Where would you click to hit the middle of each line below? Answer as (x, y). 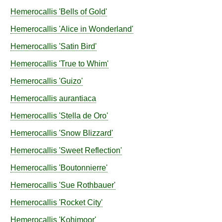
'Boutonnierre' (82, 168)
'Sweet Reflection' (89, 150)
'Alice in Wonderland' (95, 29)
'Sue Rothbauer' (86, 185)
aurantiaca (78, 98)
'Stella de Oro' (83, 116)
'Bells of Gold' (82, 12)
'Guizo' (70, 81)
